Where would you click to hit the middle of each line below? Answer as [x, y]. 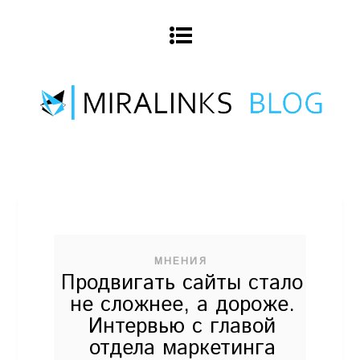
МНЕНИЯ [181, 262]
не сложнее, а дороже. [182, 305]
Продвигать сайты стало [182, 284]
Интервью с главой [182, 327]
